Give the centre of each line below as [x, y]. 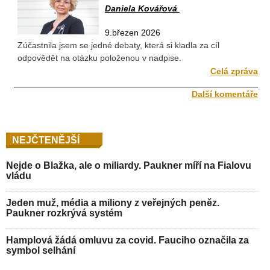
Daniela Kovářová [142, 9]
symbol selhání [41, 250]
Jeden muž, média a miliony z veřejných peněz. [113, 202]
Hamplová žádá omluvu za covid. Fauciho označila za [127, 240]
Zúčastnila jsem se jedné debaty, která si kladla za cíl [118, 46]
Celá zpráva [234, 71]
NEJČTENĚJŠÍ [46, 140]
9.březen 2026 [133, 33]
